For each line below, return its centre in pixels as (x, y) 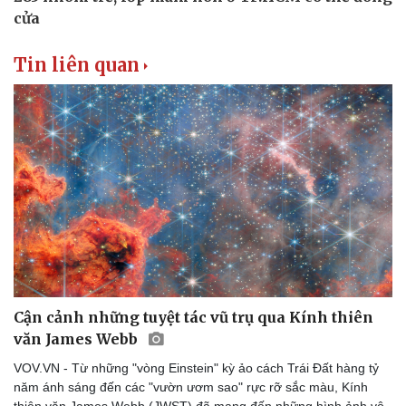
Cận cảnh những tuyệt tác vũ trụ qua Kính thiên (193, 317)
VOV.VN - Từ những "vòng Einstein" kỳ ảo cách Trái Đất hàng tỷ (196, 367)
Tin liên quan (77, 64)
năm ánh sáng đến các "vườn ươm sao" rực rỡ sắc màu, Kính (191, 387)
